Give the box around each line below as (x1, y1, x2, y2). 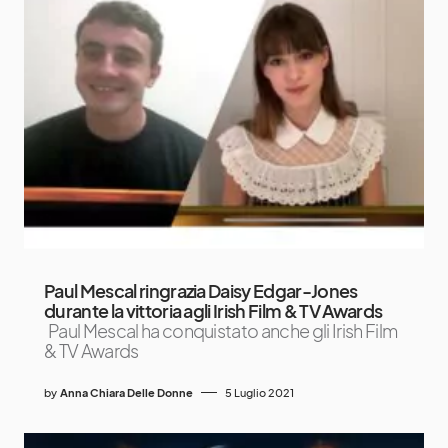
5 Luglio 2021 (225, 385, 294, 399)
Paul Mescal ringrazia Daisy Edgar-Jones (44, 278, 358, 302)
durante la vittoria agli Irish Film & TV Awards (44, 298, 383, 322)
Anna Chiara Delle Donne (60, 385, 193, 399)
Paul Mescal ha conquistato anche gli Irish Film (48, 318, 398, 342)
